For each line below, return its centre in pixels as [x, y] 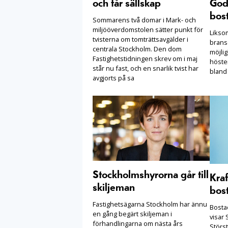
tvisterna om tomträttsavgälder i [140, 39]
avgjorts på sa [113, 78]
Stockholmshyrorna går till [151, 175]
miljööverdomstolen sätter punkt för [148, 30]
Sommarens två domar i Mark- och [144, 20]
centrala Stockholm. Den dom [137, 49]
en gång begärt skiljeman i [132, 214]
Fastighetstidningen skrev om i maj [145, 59]
